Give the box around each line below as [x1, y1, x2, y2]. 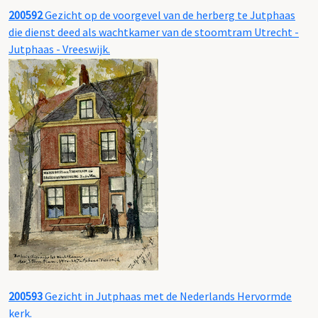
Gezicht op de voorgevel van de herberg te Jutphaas [43, 8, 295, 23]
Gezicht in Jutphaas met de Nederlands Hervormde [43, 289, 292, 304]
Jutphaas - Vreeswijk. [9, 42, 110, 57]
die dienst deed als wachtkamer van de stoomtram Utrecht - [9, 25, 299, 40]
